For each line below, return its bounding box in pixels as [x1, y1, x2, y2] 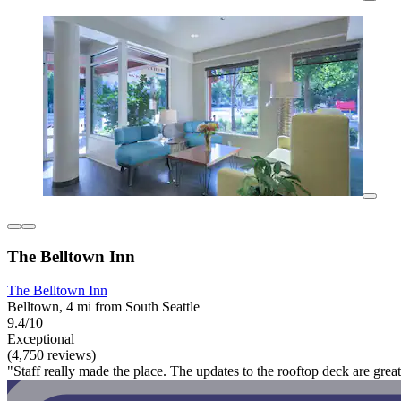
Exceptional [7, 331, 74, 347]
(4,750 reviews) [7, 347, 96, 363]
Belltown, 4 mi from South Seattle [7, 299, 200, 315]
